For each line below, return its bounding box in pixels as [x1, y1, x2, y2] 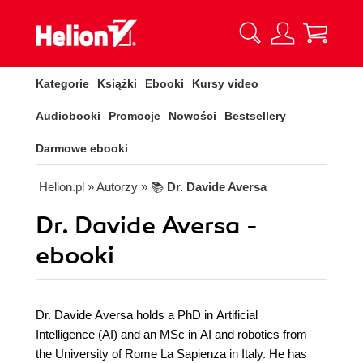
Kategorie [36, 77, 89, 90]
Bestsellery [224, 109, 286, 122]
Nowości [169, 109, 216, 122]
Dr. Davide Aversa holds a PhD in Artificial [36, 308, 258, 322]
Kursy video [192, 77, 258, 90]
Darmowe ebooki [36, 142, 128, 155]
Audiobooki [36, 109, 100, 122]
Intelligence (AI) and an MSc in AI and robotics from [36, 327, 307, 341]
